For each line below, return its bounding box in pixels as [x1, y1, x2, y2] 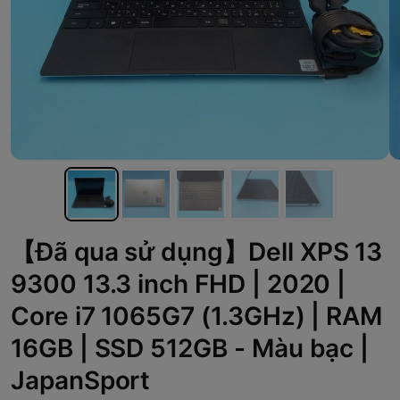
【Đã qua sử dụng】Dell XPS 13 [11, 236, 383, 267]
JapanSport [11, 364, 151, 396]
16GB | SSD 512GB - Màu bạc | [11, 332, 370, 363]
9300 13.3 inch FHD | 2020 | [11, 268, 346, 299]
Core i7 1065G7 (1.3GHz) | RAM [11, 300, 383, 331]
